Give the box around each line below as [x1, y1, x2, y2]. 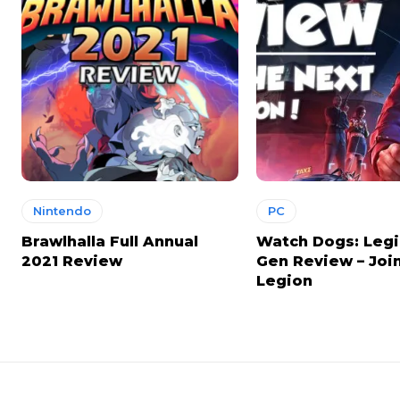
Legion [256, 271, 313, 289]
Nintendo [33, 203, 91, 218]
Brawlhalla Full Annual [21, 232, 198, 250]
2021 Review [21, 252, 122, 270]
